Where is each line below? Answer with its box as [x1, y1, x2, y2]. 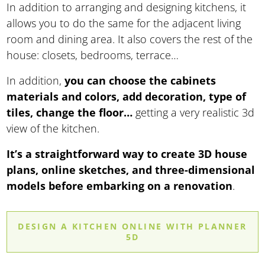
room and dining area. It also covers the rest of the [7, 31, 253, 46]
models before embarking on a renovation [7, 178, 233, 193]
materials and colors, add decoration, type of [7, 89, 247, 104]
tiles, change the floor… [7, 105, 133, 119]
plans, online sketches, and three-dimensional [7, 162, 256, 177]
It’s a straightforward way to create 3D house [7, 146, 248, 161]
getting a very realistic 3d [132, 105, 255, 119]
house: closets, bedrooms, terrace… [7, 47, 179, 62]
